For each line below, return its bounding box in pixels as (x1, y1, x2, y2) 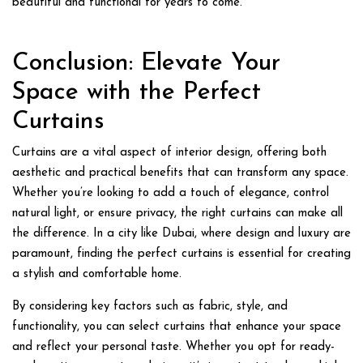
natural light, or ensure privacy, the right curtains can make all (12, 207, 343, 220)
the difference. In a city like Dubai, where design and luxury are (12, 228, 351, 240)
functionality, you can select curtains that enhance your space (12, 321, 341, 333)
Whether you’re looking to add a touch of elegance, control (12, 187, 329, 199)
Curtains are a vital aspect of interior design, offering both (12, 147, 327, 159)
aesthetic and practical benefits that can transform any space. (12, 167, 348, 179)
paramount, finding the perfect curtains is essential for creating (12, 248, 351, 260)
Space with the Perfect (12, 79, 261, 105)
